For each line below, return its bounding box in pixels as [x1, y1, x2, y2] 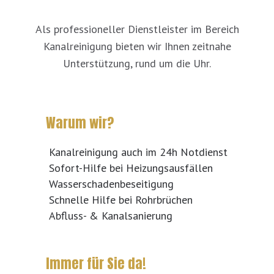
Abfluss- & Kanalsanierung [48, 209, 172, 223]
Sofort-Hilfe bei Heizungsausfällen [48, 161, 213, 176]
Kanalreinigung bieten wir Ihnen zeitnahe [43, 39, 231, 54]
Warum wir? [45, 113, 114, 133]
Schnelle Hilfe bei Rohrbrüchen [48, 193, 193, 207]
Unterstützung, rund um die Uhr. [63, 56, 211, 71]
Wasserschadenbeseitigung [48, 177, 174, 191]
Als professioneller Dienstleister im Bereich [35, 22, 239, 37]
